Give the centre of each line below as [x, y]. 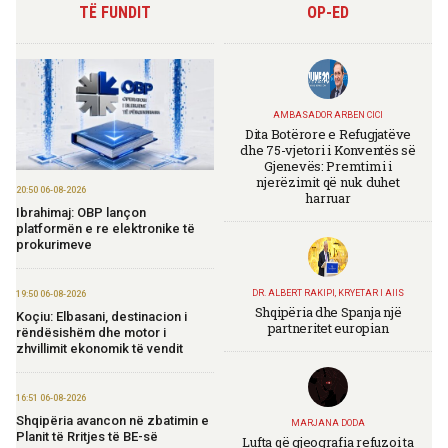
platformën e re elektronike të [105, 229]
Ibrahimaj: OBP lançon [81, 213]
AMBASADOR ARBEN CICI [328, 114]
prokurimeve [54, 245]
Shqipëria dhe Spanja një [328, 311]
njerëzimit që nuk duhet [328, 181]
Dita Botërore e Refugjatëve [328, 133]
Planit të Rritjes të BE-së [87, 437]
